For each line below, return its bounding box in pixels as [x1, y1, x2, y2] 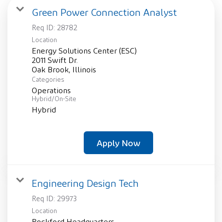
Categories [32, 76, 64, 84]
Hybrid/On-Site [32, 95, 76, 103]
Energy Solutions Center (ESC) [32, 46, 137, 56]
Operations [32, 86, 71, 96]
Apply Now [96, 137, 140, 149]
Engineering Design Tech [32, 177, 139, 189]
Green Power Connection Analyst [32, 6, 177, 18]
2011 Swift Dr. [32, 55, 78, 65]
